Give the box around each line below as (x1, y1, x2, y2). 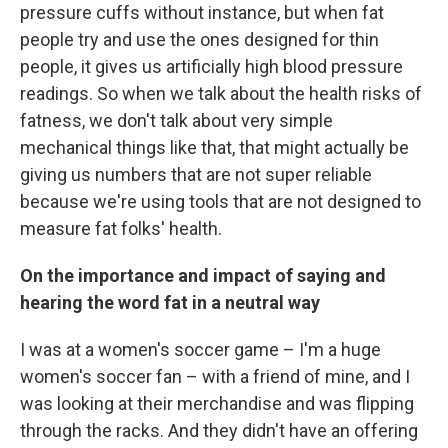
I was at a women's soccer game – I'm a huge (20, 338, 381, 360)
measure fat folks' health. (20, 217, 222, 239)
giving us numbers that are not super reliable (20, 163, 372, 185)
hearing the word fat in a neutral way (20, 291, 320, 313)
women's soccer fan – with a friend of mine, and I (20, 365, 410, 387)
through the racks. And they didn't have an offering (20, 419, 418, 441)
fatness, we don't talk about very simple (20, 109, 333, 131)
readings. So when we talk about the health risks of (20, 82, 422, 104)
